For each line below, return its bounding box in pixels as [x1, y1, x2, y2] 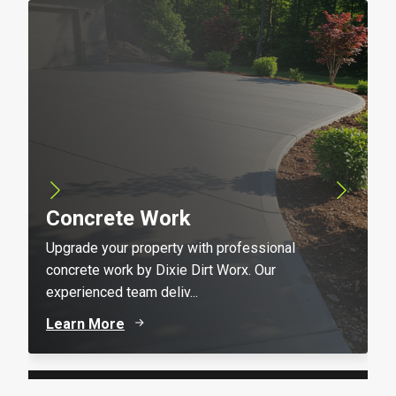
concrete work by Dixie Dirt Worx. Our [46, 262, 276, 279]
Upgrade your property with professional [46, 240, 295, 257]
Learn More [46, 315, 125, 332]
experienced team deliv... [46, 284, 198, 301]
